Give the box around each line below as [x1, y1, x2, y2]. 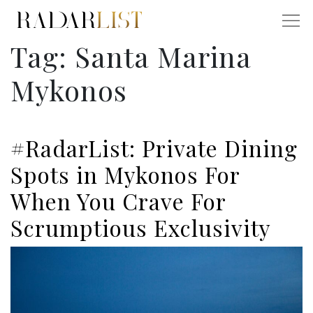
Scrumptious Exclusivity [10, 212, 271, 243]
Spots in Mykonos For [10, 159, 240, 190]
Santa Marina [75, 38, 252, 75]
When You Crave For [10, 186, 226, 217]
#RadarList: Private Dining [10, 133, 298, 163]
